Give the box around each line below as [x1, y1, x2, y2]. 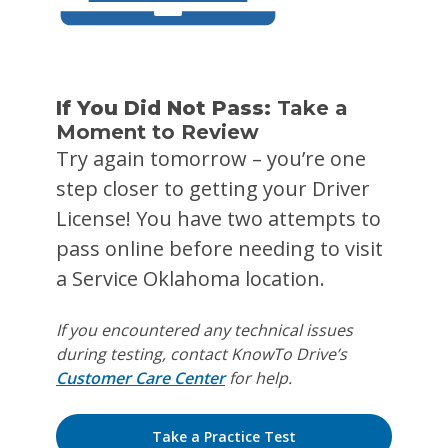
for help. [225, 367, 292, 389]
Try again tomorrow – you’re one [56, 145, 366, 172]
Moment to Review [56, 120, 259, 144]
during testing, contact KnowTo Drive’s [56, 343, 347, 365]
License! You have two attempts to [56, 205, 381, 232]
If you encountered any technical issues [56, 319, 353, 341]
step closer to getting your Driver [56, 175, 370, 202]
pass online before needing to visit [56, 235, 383, 262]
